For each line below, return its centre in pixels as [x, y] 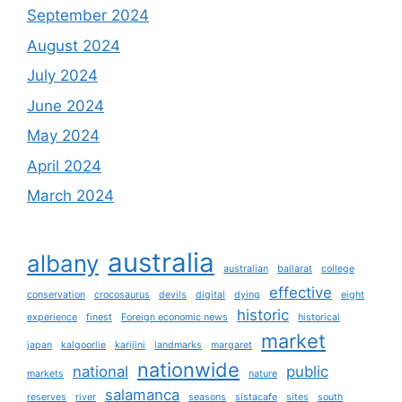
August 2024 [74, 45]
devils [173, 295]
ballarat [295, 269]
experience [52, 317]
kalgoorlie [83, 345]
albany [63, 263]
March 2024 [70, 196]
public [307, 371]
